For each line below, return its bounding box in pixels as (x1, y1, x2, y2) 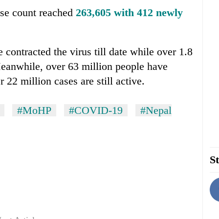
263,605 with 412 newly (76, 6, 183, 19)
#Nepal (140, 104, 172, 117)
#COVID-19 (69, 104, 123, 117)
